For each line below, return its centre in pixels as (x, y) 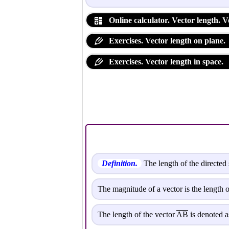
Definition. (120, 164)
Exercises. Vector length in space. (165, 61)
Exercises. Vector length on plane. (166, 41)
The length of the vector (137, 215)
